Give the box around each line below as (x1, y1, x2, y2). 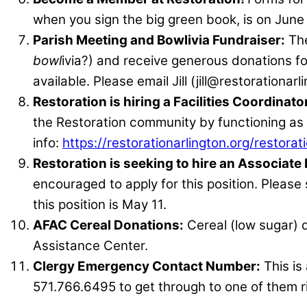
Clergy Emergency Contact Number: (33, 258, 260, 275)
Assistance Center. (33, 238, 148, 254)
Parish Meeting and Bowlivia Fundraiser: (33, 32, 285, 49)
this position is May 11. (33, 197, 167, 213)
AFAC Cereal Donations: (33, 217, 184, 234)
